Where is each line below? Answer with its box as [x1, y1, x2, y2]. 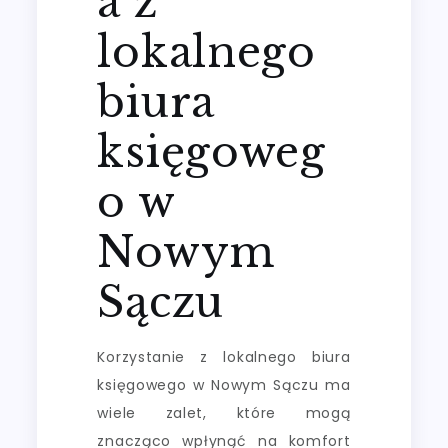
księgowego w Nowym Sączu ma [97, 375, 351, 396]
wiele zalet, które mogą [97, 403, 351, 424]
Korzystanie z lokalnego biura [97, 347, 351, 368]
